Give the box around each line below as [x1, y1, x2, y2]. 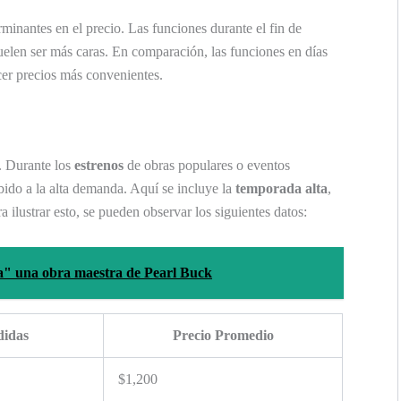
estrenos [74, 158, 124, 174]
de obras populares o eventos [124, 158, 290, 174]
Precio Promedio [172, 328, 274, 343]
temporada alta [235, 181, 328, 197]
